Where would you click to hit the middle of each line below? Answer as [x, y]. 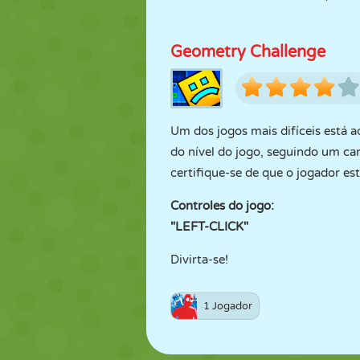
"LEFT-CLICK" [209, 227]
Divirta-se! [199, 260]
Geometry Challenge [248, 52]
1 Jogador [228, 306]
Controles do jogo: [222, 206]
